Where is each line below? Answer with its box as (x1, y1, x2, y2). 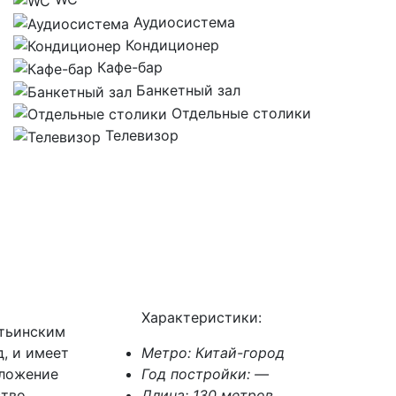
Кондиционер (126, 35, 219, 54)
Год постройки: (141, 365, 255, 384)
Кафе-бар (97, 58, 163, 77)
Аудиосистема (133, 13, 235, 32)
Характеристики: (141, 308, 262, 327)
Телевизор (105, 126, 179, 145)
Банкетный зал (136, 81, 240, 100)
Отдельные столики (171, 103, 311, 122)
